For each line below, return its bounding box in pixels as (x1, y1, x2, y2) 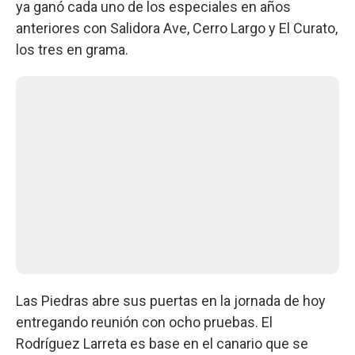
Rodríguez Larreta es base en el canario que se (16, 334, 308, 352)
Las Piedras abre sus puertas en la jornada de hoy (16, 292, 326, 309)
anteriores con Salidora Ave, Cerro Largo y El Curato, (16, 19, 338, 36)
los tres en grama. (16, 40, 128, 58)
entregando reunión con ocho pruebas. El (16, 313, 273, 330)
